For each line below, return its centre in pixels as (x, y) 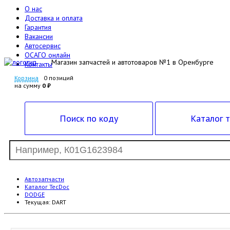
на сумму (28, 85)
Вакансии (39, 36)
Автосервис (43, 46)
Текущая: (38, 202)
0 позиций (59, 78)
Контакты (39, 64)
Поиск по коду (89, 118)
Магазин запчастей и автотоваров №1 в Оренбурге (132, 62)
